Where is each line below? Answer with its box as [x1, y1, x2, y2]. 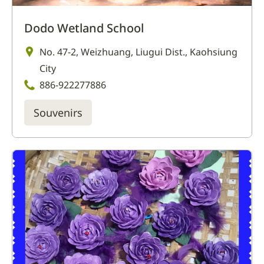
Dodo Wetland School [24, 20, 144, 37]
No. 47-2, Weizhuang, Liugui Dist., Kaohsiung [39, 45, 237, 59]
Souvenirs [34, 105, 82, 120]
